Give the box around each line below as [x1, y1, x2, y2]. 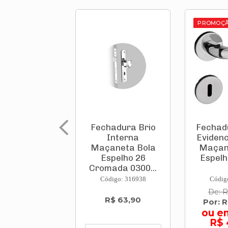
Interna [107, 132, 139, 143]
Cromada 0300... [89, 163, 157, 174]
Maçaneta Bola [90, 142, 156, 153]
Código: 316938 [100, 175, 146, 183]
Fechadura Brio [90, 122, 156, 133]
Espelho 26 [100, 153, 146, 163]
